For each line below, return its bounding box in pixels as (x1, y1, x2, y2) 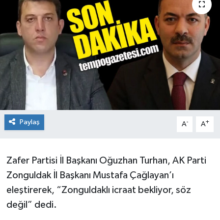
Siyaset (26, 13, 57, 22)
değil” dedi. (6, 199, 57, 210)
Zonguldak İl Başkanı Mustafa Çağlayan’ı (6, 170, 174, 180)
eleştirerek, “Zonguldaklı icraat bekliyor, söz (6, 185, 191, 195)
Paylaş (19, 118, 40, 126)
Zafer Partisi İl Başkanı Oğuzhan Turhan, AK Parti (6, 155, 206, 165)
